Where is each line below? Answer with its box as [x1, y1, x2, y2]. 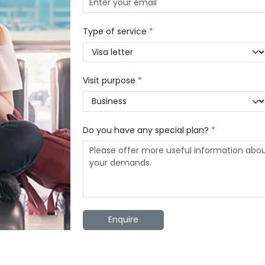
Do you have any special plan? [82, 124, 211, 136]
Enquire [108, 214, 138, 226]
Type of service [82, 25, 149, 37]
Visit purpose [82, 75, 138, 87]
